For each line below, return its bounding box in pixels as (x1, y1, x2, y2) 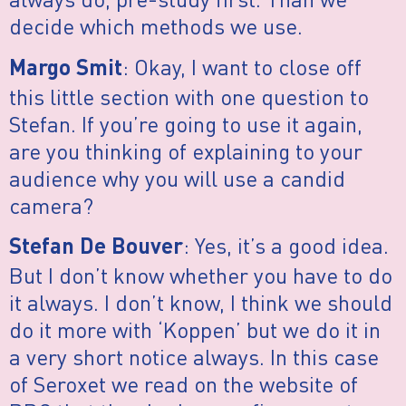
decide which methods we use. (9, 12, 303, 41)
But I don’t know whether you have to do (9, 261, 392, 290)
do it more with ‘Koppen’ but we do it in (9, 315, 381, 344)
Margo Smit (9, 58, 122, 81)
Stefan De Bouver (9, 237, 183, 260)
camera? (9, 190, 93, 219)
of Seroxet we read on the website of (9, 370, 358, 399)
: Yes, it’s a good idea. (183, 231, 389, 260)
